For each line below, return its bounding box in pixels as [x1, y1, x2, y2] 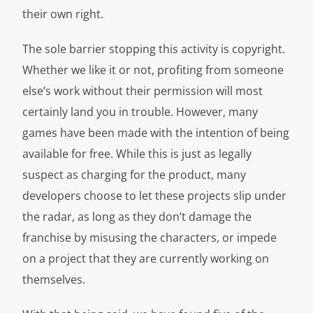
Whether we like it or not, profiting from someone [22, 62, 284, 78]
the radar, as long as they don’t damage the [22, 209, 252, 224]
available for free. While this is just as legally [22, 146, 252, 161]
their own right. [22, 6, 103, 22]
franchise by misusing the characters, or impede [22, 230, 277, 245]
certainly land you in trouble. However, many [22, 104, 258, 119]
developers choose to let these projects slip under [22, 188, 286, 203]
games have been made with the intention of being [22, 125, 289, 140]
